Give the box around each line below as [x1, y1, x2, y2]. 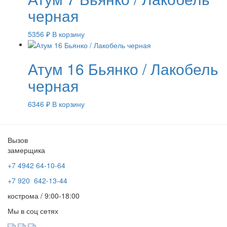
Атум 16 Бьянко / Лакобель [28, 58, 218, 80]
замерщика [8, 145, 45, 156]
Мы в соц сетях [8, 206, 58, 216]
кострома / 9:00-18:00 [8, 191, 80, 201]
